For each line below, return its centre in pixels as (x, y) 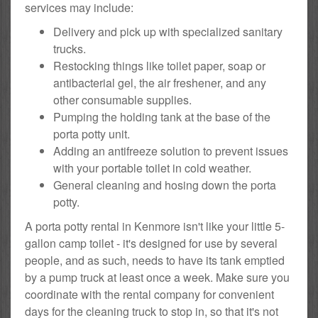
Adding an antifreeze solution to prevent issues (171, 151)
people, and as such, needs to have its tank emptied (155, 261)
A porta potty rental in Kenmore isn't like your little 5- (155, 226)
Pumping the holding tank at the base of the (162, 117)
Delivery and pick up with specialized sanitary (168, 32)
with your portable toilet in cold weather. (152, 168)
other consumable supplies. (122, 100)
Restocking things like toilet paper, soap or (159, 66)
